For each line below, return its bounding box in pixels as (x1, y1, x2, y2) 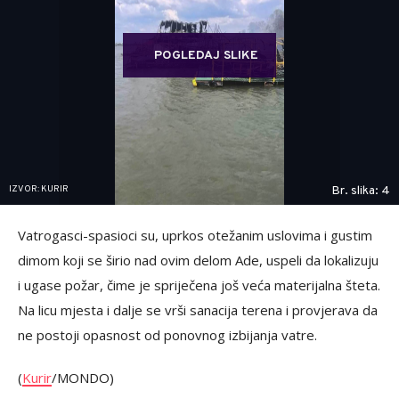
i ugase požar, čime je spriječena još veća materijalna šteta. (18, 276, 380, 295)
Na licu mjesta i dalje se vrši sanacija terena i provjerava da (18, 301, 378, 320)
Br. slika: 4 (331, 183, 390, 199)
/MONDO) (52, 369, 114, 387)
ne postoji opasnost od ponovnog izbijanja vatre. (18, 326, 317, 345)
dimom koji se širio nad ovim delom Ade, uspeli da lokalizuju (18, 251, 379, 270)
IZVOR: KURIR (9, 183, 69, 196)
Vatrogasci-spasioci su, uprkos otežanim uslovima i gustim (18, 226, 372, 245)
